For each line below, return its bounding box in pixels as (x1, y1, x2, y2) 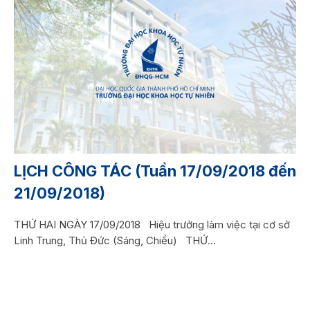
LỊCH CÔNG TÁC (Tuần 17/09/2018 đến (13, 161, 296, 180)
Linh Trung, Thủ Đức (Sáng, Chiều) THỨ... (13, 233, 216, 247)
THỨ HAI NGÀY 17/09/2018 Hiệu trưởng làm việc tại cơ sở (13, 217, 290, 231)
